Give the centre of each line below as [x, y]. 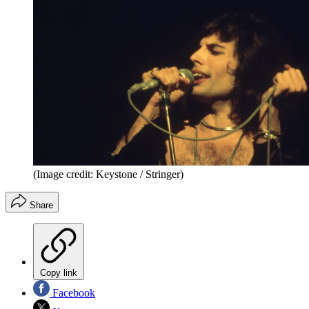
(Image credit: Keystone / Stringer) [108, 174]
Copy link [59, 272]
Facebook [72, 292]
